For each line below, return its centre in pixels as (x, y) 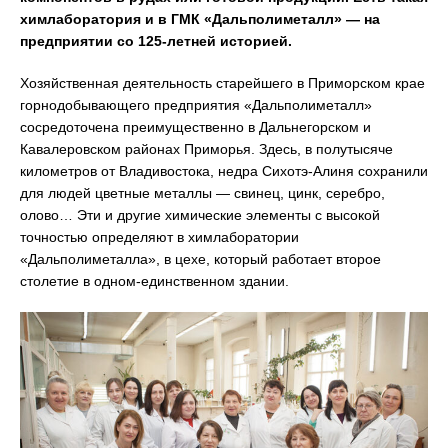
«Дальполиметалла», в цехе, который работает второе (200, 259)
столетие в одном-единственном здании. (154, 281)
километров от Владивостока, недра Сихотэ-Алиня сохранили (224, 171)
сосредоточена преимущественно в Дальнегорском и (195, 127)
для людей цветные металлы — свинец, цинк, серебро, (202, 193)
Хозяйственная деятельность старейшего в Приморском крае (222, 83)
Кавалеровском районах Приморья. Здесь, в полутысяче (206, 149)
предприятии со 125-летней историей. (156, 41)
